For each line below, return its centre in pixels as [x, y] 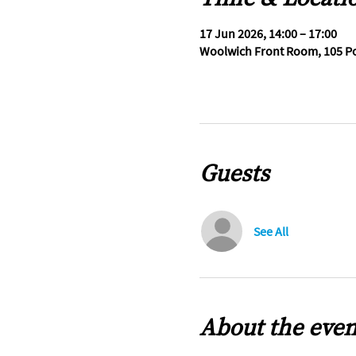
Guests [234, 173]
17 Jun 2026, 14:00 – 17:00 [268, 33]
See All [271, 231]
